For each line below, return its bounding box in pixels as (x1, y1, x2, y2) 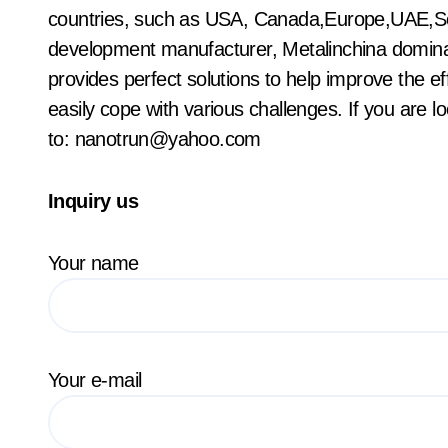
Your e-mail (48, 369, 142, 391)
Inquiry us (48, 190, 138, 212)
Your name (58, 252, 139, 274)
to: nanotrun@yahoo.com (48, 128, 261, 150)
